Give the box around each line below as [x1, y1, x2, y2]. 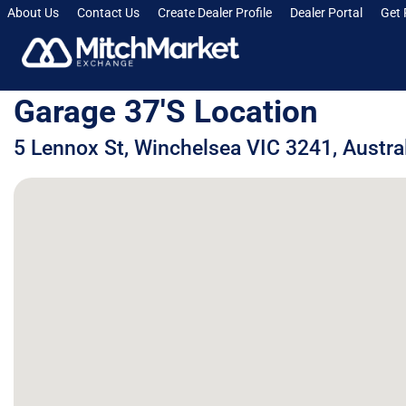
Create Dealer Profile [158, 5, 272, 20]
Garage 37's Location [14, 93, 318, 130]
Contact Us [77, 5, 140, 20]
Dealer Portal [290, 5, 362, 20]
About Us [7, 5, 59, 20]
